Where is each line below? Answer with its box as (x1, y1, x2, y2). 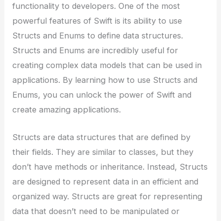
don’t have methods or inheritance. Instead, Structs (12, 161, 208, 172)
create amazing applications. (12, 104, 121, 114)
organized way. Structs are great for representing (12, 191, 203, 201)
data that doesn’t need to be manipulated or (12, 206, 180, 216)
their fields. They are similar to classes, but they (12, 147, 194, 157)
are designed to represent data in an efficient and (12, 176, 199, 186)
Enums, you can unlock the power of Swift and (12, 89, 192, 100)
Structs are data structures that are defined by (12, 132, 191, 142)
